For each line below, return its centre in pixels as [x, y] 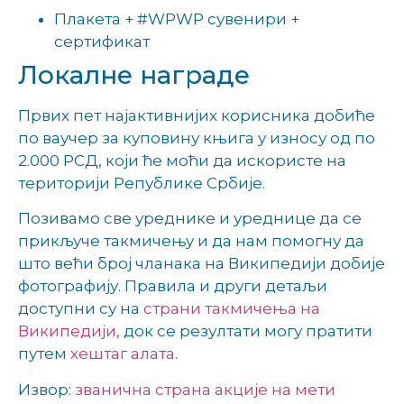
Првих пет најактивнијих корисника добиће [197, 115]
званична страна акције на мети [205, 389]
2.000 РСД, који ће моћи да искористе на [182, 160]
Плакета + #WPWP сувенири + [177, 18]
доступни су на [81, 309]
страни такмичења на [232, 309]
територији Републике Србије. [142, 183]
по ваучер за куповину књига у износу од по [197, 138]
